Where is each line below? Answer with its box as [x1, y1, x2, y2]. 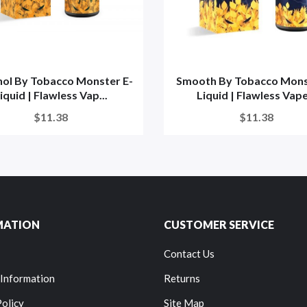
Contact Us [164, 247, 214, 260]
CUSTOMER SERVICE [164, 218, 274, 231]
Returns [164, 272, 200, 284]
